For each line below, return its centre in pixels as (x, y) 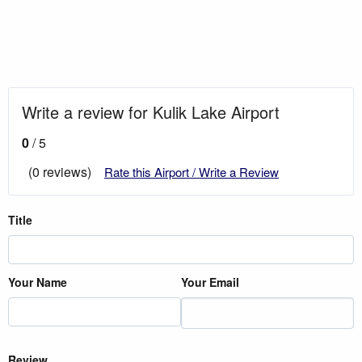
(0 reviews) (60, 171)
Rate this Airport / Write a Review (192, 171)
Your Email (210, 282)
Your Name (38, 282)
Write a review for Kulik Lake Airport (151, 112)
